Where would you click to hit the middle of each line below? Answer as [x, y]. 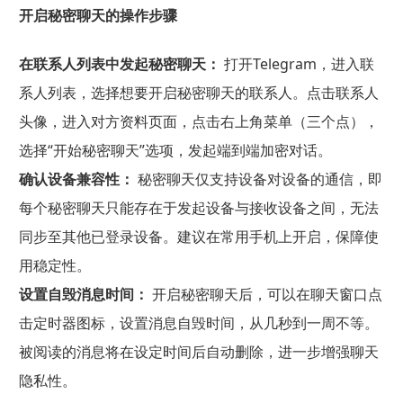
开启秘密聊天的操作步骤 [98, 16]
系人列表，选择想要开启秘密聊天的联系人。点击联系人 [198, 92]
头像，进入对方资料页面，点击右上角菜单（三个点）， [198, 121]
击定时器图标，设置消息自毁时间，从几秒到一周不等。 [198, 322]
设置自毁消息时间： [83, 294]
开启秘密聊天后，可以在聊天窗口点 [265, 294]
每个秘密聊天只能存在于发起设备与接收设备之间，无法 [198, 207]
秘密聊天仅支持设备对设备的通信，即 [258, 179]
